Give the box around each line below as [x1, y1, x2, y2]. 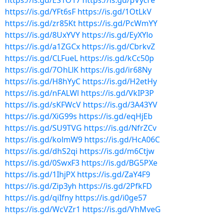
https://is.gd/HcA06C [84, 134, 160, 145]
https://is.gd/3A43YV [83, 99, 157, 110]
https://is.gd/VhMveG [82, 204, 161, 215]
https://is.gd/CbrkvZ [82, 41, 155, 52]
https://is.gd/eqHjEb [79, 111, 153, 122]
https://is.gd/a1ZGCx [5, 41, 80, 52]
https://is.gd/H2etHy [82, 76, 157, 87]
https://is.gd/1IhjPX [5, 169, 75, 180]
